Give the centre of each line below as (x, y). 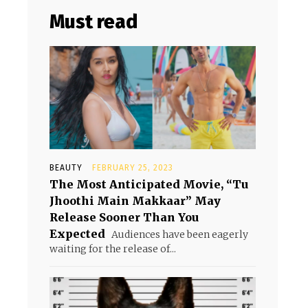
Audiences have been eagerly (179, 234)
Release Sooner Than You (124, 217)
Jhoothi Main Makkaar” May (135, 201)
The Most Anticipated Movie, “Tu (149, 184)
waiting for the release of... (113, 249)
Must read (93, 22)
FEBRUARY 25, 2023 (133, 168)
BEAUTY (66, 168)
